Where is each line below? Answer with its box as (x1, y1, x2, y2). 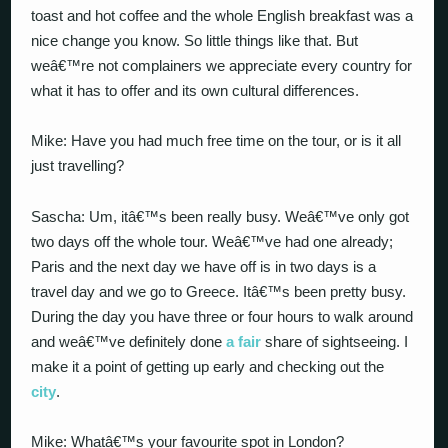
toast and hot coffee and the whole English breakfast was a (31, 6, 414, 24)
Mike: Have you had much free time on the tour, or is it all (31, 132, 402, 149)
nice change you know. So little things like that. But (31, 31, 359, 49)
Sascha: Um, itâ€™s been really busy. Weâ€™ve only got (31, 207, 410, 225)
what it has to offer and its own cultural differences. (31, 81, 360, 99)
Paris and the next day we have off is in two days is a (31, 257, 377, 275)
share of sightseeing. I (261, 332, 409, 350)
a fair (226, 332, 262, 350)
